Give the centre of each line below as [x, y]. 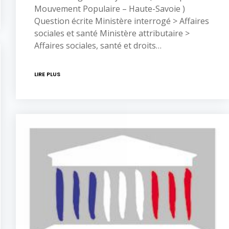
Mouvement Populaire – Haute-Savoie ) [110, 9]
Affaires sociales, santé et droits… [98, 46]
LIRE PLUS [47, 74]
